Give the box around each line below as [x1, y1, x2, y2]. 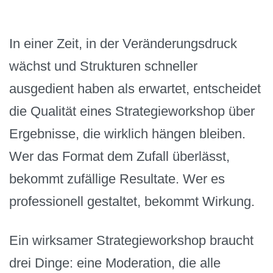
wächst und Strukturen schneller [9, 58, 197, 74]
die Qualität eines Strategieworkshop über [9, 103, 255, 119]
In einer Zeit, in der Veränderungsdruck [9, 35, 237, 51]
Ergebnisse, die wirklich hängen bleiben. [9, 126, 246, 141]
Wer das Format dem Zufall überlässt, [9, 148, 230, 164]
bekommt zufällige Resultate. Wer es [9, 171, 225, 186]
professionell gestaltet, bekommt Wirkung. [9, 193, 255, 209]
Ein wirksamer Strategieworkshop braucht [9, 233, 253, 249]
